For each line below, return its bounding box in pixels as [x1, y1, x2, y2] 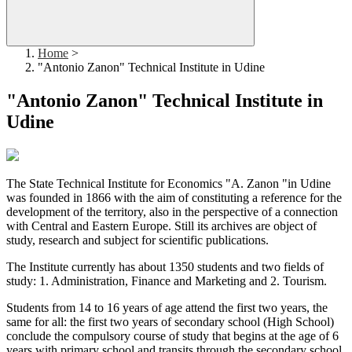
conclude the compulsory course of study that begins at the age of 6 [6, 329, 339, 343]
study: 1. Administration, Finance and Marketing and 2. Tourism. [6, 274, 330, 288]
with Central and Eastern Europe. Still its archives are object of [6, 219, 317, 233]
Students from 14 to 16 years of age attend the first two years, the [6, 301, 328, 315]
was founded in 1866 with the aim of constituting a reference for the [6, 191, 342, 205]
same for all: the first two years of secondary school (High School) [6, 315, 334, 329]
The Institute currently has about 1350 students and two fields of [6, 260, 324, 274]
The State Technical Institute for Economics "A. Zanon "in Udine [6, 177, 331, 191]
